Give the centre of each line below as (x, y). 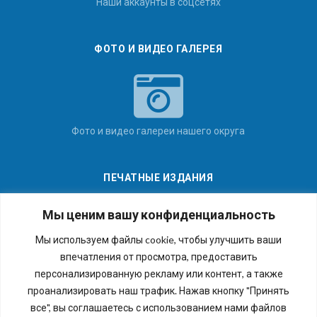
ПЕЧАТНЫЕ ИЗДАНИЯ (158, 177)
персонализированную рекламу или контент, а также (158, 273)
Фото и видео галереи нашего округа (158, 130)
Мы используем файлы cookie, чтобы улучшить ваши (158, 239)
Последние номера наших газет (158, 259)
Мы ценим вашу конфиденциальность (158, 214)
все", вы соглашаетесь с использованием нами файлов (158, 307)
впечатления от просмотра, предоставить (158, 256)
